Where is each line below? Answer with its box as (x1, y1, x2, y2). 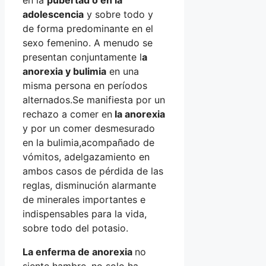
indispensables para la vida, (23, 207, 147, 220)
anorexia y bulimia (23, 65, 106, 77)
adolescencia (23, 8, 84, 20)
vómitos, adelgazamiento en (23, 150, 150, 163)
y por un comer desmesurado (23, 122, 155, 134)
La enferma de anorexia (23, 245, 135, 258)
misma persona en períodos (23, 79, 147, 91)
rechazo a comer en (23, 107, 112, 120)
